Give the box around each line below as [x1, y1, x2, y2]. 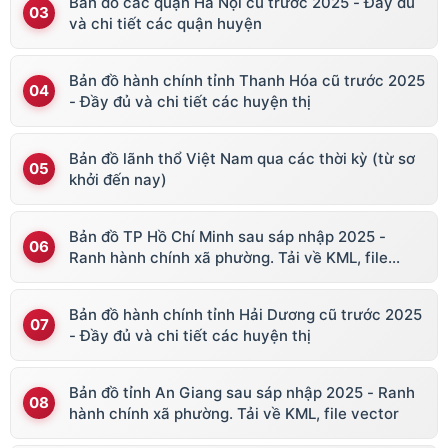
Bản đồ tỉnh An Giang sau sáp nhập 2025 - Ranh [69, 383, 415, 403]
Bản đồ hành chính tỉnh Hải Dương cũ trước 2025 [69, 305, 422, 325]
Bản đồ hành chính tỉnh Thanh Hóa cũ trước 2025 [69, 71, 425, 91]
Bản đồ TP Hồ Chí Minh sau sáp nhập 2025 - [69, 227, 386, 247]
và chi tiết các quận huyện [69, 14, 262, 34]
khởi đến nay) [69, 170, 167, 190]
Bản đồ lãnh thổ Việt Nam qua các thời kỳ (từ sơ [69, 149, 415, 169]
